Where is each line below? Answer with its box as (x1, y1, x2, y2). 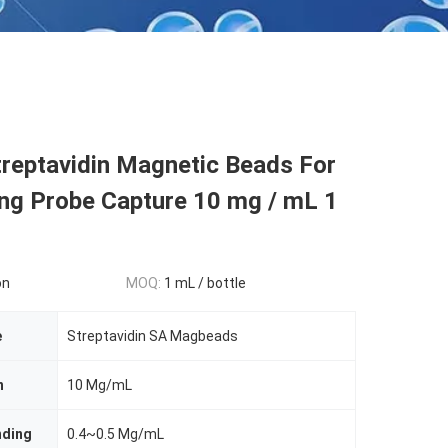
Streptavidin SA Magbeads (67, 328, 238, 344)
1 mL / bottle (164, 275, 246, 291)
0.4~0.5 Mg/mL (67, 426, 164, 442)
